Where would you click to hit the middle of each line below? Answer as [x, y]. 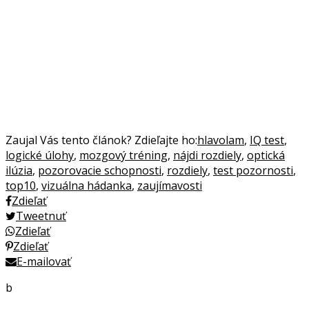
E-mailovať [44, 262]
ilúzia [19, 171]
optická [266, 156]
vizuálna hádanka [87, 186]
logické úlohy [40, 156]
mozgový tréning [123, 156]
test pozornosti [253, 171]
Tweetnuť [41, 216]
